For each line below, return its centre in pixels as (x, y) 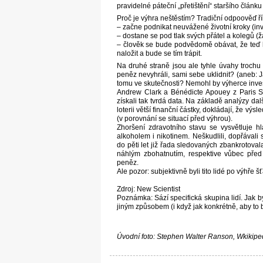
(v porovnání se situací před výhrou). (174, 118)
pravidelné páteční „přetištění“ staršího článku (189, 6)
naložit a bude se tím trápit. (159, 53)
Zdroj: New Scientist (148, 189)
